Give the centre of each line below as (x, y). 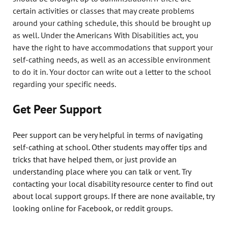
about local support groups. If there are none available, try (113, 196)
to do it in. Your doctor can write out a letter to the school (112, 72)
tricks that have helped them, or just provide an (95, 159)
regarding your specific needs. (64, 84)
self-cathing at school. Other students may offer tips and (110, 147)
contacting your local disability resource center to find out (113, 183)
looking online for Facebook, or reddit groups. (93, 208)
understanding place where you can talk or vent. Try (102, 171)
